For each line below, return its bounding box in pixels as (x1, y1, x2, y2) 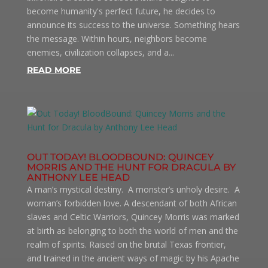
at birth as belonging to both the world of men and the (26, 225, 238, 236)
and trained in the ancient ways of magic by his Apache (26, 252, 239, 264)
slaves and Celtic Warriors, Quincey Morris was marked (26, 211, 239, 223)
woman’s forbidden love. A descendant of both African (26, 197, 237, 209)
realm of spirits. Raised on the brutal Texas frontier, (26, 239, 226, 250)
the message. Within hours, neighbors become (26, 33, 207, 44)
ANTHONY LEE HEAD (26, 172, 130, 183)
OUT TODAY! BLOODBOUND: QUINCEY (26, 151, 214, 163)
